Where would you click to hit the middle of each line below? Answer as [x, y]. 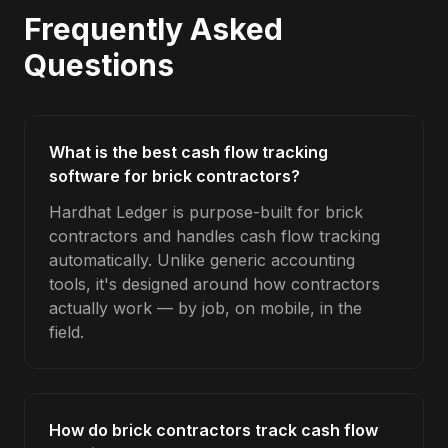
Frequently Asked [153, 29]
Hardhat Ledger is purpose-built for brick [206, 212]
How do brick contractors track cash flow [213, 430]
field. [66, 332]
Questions [99, 65]
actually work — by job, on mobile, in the [205, 308]
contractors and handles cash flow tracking [214, 236]
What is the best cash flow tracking [188, 152]
